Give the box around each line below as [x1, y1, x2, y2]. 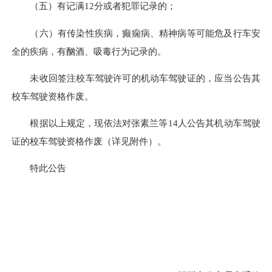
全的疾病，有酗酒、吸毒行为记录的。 [12, 46, 166, 56]
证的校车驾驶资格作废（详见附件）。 [12, 136, 166, 147]
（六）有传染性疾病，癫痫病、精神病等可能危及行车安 [30, 27, 260, 38]
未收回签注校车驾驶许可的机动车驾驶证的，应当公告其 [30, 72, 260, 83]
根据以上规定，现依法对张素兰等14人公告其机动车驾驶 [30, 118, 260, 129]
